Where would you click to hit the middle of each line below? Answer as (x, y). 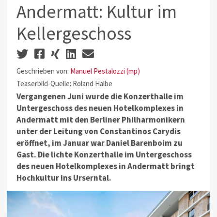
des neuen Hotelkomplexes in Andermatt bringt (105, 166)
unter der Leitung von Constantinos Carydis (98, 132)
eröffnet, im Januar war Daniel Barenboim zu (99, 143)
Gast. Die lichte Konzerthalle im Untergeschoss (104, 155)
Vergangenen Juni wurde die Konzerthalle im (100, 97)
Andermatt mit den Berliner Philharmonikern (101, 120)
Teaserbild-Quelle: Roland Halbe (64, 83)
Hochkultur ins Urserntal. (64, 178)
